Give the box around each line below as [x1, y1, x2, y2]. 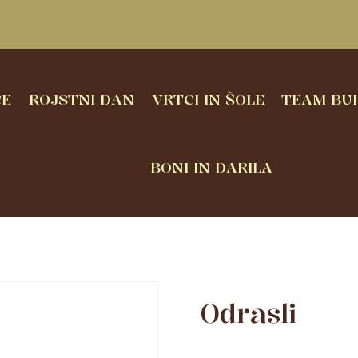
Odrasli [199, 296, 296, 332]
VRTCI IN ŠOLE [151, 89, 265, 109]
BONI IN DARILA [149, 157, 272, 177]
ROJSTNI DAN [28, 89, 134, 109]
